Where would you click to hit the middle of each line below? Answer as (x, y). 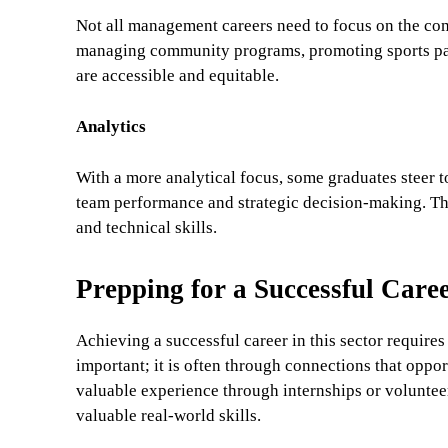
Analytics (111, 127)
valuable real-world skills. (168, 416)
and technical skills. (146, 228)
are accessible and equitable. (177, 76)
